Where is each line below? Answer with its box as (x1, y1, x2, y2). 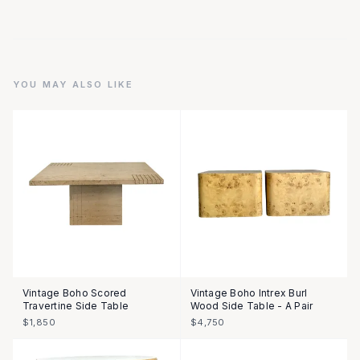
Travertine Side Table (22, 299, 129, 312)
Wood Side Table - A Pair (190, 299, 313, 312)
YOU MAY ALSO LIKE (13, 79, 134, 90)
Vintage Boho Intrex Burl (190, 286, 308, 299)
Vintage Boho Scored (22, 286, 127, 299)
